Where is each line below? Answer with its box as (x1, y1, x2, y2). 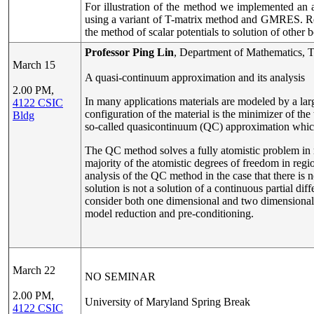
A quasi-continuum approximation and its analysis (85, 71, 305, 83)
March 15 (13, 59, 55, 71)
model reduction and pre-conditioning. (85, 207, 254, 219)
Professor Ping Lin (85, 46, 174, 58)
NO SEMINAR (85, 271, 156, 282)
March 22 (13, 264, 55, 276)
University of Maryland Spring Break (85, 296, 250, 308)
